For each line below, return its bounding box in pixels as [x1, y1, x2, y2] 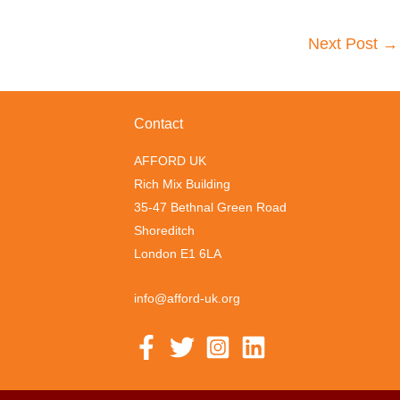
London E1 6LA [133, 246, 221, 261]
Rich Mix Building [133, 176, 230, 191]
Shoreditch [133, 222, 195, 237]
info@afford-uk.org [133, 291, 240, 306]
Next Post [308, 34, 382, 53]
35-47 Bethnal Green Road [133, 199, 287, 214]
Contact [133, 115, 183, 131]
